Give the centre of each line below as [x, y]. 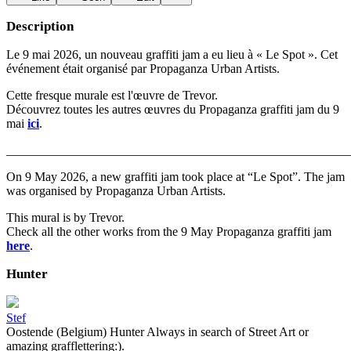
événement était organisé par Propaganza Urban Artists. [143, 69]
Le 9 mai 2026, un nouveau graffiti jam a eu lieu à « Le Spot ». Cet [172, 54]
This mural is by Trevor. [65, 217]
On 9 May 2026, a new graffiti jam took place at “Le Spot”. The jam [175, 177]
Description [40, 26]
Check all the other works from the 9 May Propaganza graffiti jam [169, 232]
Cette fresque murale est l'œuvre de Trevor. [112, 95]
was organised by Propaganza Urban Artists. [116, 191]
